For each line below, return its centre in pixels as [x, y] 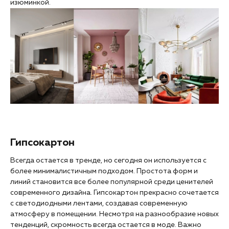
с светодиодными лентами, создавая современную [99, 203]
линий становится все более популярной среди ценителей [112, 182]
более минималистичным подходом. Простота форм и [104, 171]
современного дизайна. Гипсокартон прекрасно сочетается [114, 192]
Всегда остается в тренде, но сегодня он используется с [108, 160]
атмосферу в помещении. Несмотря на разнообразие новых [114, 214]
